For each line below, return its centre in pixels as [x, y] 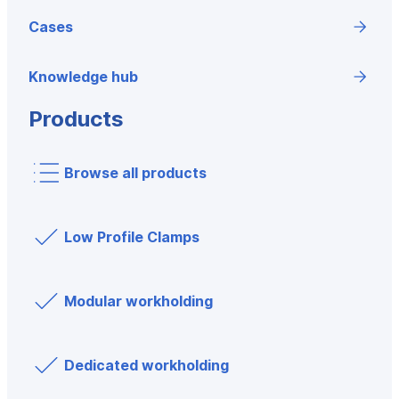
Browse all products [135, 173]
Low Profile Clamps [132, 237]
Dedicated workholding [147, 365]
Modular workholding [138, 301]
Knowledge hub [83, 77]
